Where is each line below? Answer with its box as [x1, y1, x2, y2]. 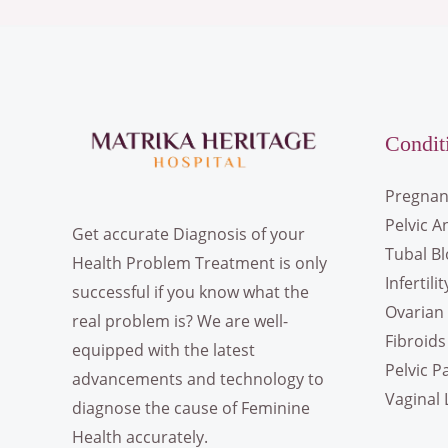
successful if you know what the [72, 281, 309, 304]
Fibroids [384, 330, 446, 353]
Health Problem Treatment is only [72, 252, 327, 275]
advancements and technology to [72, 368, 324, 391]
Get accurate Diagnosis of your [72, 223, 305, 246]
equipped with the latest [72, 339, 255, 362]
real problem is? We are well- [72, 310, 288, 333]
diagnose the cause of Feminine [72, 397, 310, 420]
